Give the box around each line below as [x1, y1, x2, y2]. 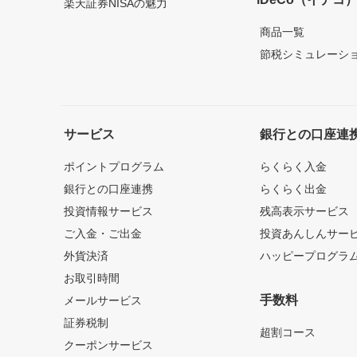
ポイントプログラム [64, 160, 164, 173]
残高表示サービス [260, 205, 350, 218]
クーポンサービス [64, 339, 153, 351]
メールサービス [64, 294, 142, 307]
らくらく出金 [260, 182, 328, 195]
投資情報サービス [64, 205, 153, 218]
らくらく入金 [260, 160, 328, 173]
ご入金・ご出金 [64, 227, 142, 240]
